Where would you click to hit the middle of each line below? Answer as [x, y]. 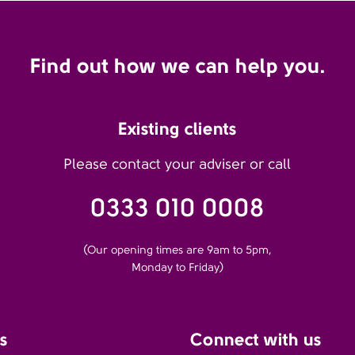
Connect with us [256, 340]
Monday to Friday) [177, 267]
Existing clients [177, 129]
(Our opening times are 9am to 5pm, [177, 250]
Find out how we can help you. [177, 66]
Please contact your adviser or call [177, 164]
